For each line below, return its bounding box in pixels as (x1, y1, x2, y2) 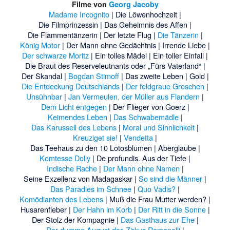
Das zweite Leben (125, 70, 183, 81)
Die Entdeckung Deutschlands (22, 80, 120, 91)
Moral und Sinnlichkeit (123, 121, 195, 132)
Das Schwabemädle (113, 111, 179, 122)
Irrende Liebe (162, 39, 206, 50)
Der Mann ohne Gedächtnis (66, 39, 156, 50)
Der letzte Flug (103, 29, 151, 40)
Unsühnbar (26, 90, 62, 102)
